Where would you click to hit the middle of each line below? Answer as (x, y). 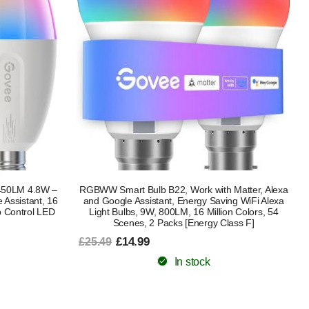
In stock (192, 261)
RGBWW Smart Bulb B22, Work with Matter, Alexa (184, 189)
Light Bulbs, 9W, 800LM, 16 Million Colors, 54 (184, 211)
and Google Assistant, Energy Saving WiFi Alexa (183, 200)
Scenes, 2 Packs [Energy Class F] (183, 222)
